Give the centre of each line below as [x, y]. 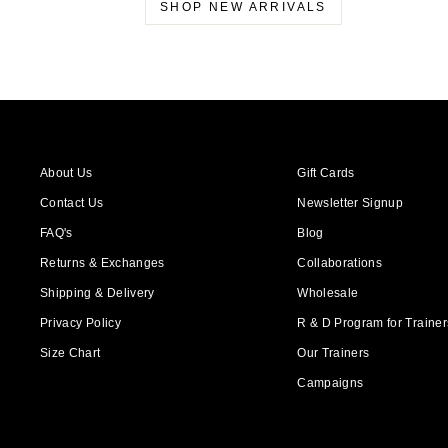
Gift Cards [326, 172]
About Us [66, 172]
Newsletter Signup [350, 202]
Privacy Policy [80, 322]
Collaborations [340, 262]
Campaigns [330, 382]
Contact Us [72, 202]
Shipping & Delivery [97, 292]
